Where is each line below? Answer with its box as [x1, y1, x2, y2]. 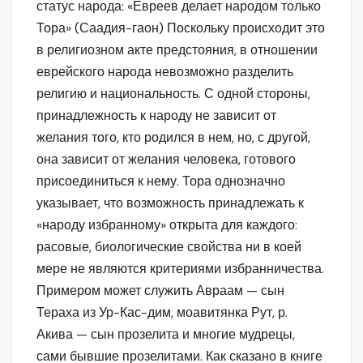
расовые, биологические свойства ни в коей [36, 237, 301, 255]
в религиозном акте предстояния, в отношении [36, 41, 318, 58]
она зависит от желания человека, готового [36, 150, 296, 168]
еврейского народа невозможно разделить [36, 62, 293, 80]
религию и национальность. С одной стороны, [36, 84, 310, 102]
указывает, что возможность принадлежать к [36, 194, 304, 211]
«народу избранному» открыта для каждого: [36, 216, 297, 233]
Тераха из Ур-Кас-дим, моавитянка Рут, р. [36, 303, 288, 321]
